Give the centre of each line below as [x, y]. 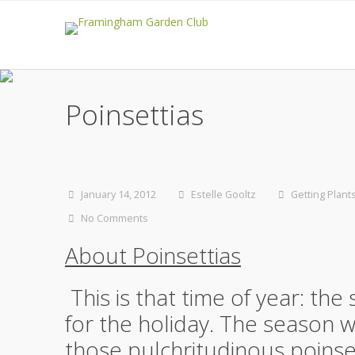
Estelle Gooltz [223, 195]
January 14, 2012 [118, 195]
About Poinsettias [153, 255]
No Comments [115, 218]
